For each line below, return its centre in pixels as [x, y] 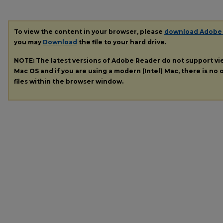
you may [28, 42]
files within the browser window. [69, 81]
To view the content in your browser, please [89, 32]
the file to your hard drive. [122, 42]
